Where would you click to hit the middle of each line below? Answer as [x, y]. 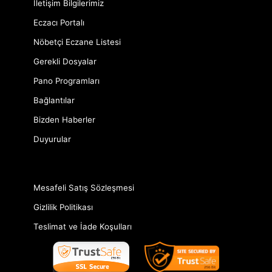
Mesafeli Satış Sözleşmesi [84, 187]
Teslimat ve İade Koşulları [83, 226]
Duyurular [52, 139]
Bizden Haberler [64, 119]
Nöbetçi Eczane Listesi [77, 42]
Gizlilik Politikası [63, 207]
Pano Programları [66, 80]
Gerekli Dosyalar [65, 61]
